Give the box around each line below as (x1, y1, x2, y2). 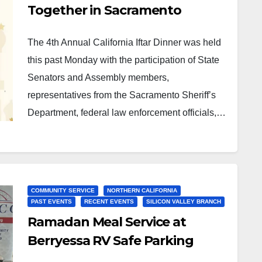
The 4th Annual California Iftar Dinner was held (27, 37, 222, 47)
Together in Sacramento (27, 2, 182, 18)
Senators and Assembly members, (27, 73, 170, 82)
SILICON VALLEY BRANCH (146, 198, 222, 205)
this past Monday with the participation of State (27, 55, 220, 65)
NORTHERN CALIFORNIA (107, 187, 178, 194)
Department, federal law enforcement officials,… (27, 108, 226, 118)
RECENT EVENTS (84, 198, 135, 205)
